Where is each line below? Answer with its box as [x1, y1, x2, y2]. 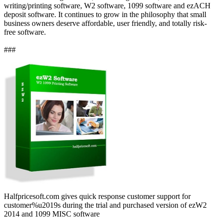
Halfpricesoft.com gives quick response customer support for [4, 192, 191, 200]
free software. [4, 27, 46, 36]
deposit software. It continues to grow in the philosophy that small [4, 10, 206, 19]
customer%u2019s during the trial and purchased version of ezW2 [4, 200, 207, 209]
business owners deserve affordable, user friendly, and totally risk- [4, 19, 207, 27]
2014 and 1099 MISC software [4, 209, 100, 218]
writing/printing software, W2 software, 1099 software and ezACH [4, 1, 211, 10]
